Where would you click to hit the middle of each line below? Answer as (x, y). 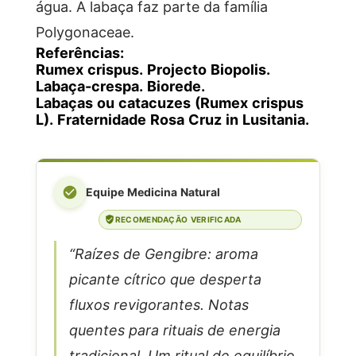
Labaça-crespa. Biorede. (120, 85)
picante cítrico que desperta (165, 279)
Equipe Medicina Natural (153, 192)
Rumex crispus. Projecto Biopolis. (153, 69)
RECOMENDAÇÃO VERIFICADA (178, 219)
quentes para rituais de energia (174, 329)
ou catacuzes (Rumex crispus (198, 102)
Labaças (64, 102)
